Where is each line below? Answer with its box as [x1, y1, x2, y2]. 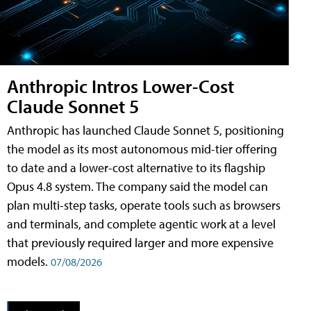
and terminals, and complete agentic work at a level [7, 216, 276, 233]
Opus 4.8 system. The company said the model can [7, 178, 268, 195]
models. [7, 253, 51, 270]
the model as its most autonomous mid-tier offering [7, 141, 277, 158]
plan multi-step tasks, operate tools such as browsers [7, 197, 280, 214]
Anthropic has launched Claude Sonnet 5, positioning [7, 122, 284, 139]
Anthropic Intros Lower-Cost [7, 74, 234, 99]
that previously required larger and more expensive [7, 235, 274, 251]
